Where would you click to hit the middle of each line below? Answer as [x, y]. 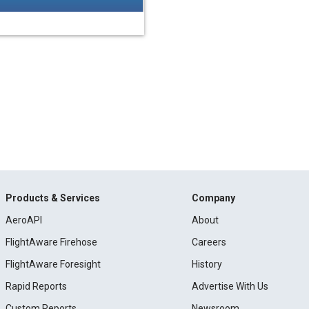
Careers [209, 242]
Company [214, 198]
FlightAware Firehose [51, 242]
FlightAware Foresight [53, 264]
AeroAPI [23, 220]
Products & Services [52, 198]
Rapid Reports [36, 286]
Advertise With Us [230, 286]
